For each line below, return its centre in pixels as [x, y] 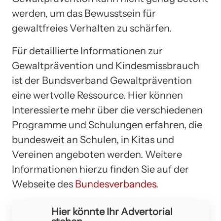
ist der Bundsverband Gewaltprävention [102, 80]
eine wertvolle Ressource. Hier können [97, 95]
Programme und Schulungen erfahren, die [107, 125]
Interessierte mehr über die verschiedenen [107, 110]
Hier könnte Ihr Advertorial [112, 211]
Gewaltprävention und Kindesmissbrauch [106, 65]
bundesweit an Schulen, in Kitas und [93, 139]
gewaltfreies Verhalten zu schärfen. [92, 28]
